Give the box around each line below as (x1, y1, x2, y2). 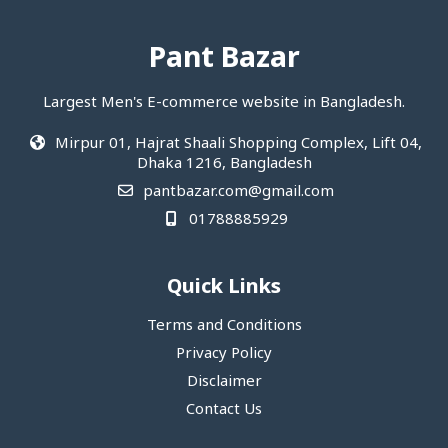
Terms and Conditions (146, 316, 302, 337)
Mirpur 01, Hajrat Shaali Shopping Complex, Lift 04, (50, 134, 422, 155)
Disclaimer (186, 372, 262, 393)
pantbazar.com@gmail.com (138, 182, 334, 203)
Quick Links (167, 275, 281, 302)
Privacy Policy (176, 344, 272, 365)
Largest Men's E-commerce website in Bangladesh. (43, 93, 405, 114)
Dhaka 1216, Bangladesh (136, 154, 312, 175)
